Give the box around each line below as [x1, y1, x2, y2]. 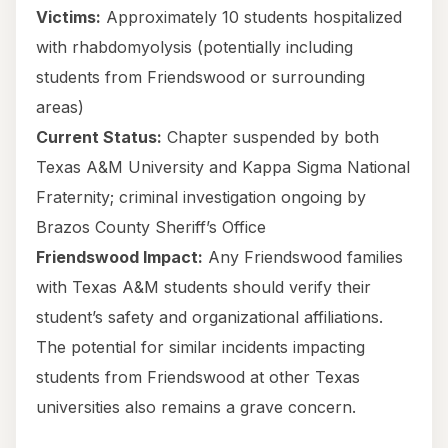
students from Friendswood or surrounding [36, 67, 365, 88]
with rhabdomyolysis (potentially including [36, 37, 353, 58]
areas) [36, 97, 84, 118]
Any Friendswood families [203, 247, 403, 268]
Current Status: [36, 127, 162, 148]
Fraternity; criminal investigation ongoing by [36, 187, 366, 208]
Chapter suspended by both [162, 127, 379, 148]
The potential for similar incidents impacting [36, 337, 365, 358]
